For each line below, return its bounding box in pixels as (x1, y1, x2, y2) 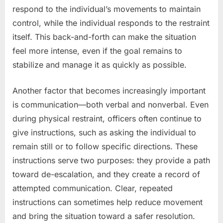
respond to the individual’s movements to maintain (12, 3, 201, 14)
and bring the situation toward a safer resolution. (12, 211, 195, 221)
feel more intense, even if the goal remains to (12, 45, 182, 56)
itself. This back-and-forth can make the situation (12, 31, 196, 42)
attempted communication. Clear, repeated (12, 183, 173, 193)
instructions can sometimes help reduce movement (12, 197, 203, 207)
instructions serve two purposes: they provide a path (12, 155, 210, 165)
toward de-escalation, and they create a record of (12, 169, 200, 179)
